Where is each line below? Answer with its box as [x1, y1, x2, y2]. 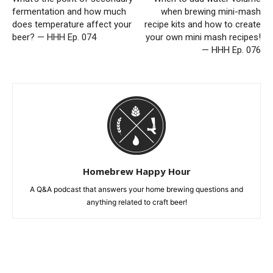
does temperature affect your [12, 19, 132, 30]
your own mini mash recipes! [146, 32, 261, 43]
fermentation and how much [12, 6, 126, 18]
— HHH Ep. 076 [202, 44, 261, 56]
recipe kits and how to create [144, 19, 261, 30]
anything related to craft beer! [86, 197, 187, 207]
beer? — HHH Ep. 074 [12, 32, 96, 43]
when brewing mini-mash [161, 6, 261, 18]
